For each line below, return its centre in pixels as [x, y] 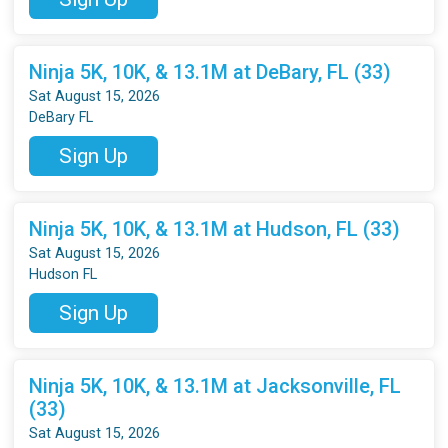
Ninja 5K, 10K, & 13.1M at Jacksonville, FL [215, 385]
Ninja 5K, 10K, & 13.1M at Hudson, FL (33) [215, 228]
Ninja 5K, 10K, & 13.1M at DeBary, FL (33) [210, 71]
